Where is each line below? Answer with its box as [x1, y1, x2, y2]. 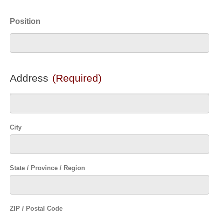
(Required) [52, 72, 102, 84]
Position [10, 17, 41, 26]
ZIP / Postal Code [10, 205, 63, 213]
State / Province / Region [10, 164, 85, 172]
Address [10, 72, 48, 84]
